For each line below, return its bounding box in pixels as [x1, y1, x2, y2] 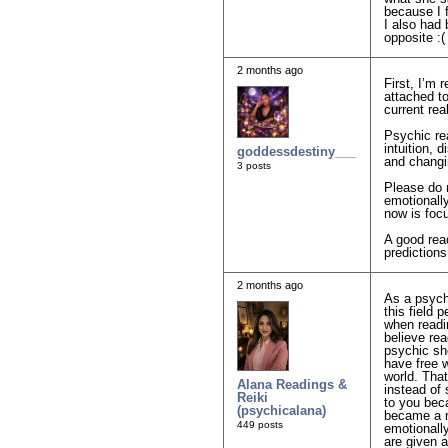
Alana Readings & [237, 376, 347, 392]
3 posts [237, 159, 271, 171]
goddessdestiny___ [237, 143, 356, 159]
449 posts [237, 418, 283, 430]
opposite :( [384, 30, 445, 46]
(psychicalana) [237, 402, 326, 418]
